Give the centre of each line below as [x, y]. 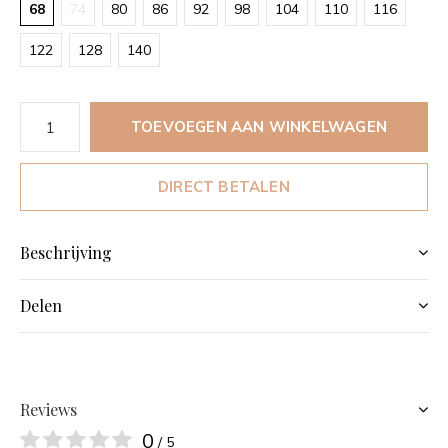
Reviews [48, 409]
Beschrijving [66, 252]
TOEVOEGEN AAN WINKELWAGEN [259, 126]
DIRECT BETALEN [224, 186]
